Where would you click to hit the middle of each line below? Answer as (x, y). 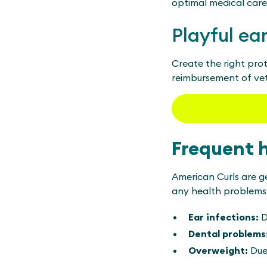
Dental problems (227, 233)
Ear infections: (223, 217)
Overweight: (218, 250)
